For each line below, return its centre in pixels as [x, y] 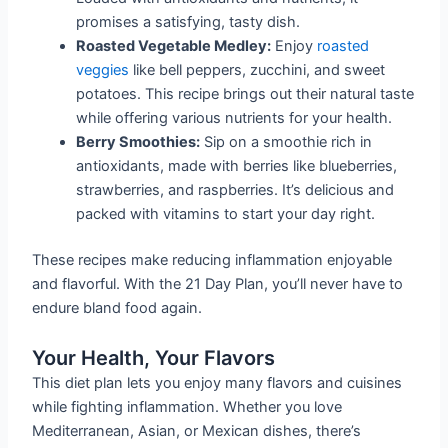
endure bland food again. [117, 307]
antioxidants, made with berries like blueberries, [237, 165]
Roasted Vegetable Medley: [174, 45]
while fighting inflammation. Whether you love [187, 407]
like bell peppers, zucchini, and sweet [257, 69]
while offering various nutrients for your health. [234, 117]
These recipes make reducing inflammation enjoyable [212, 259]
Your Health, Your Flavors [154, 358]
